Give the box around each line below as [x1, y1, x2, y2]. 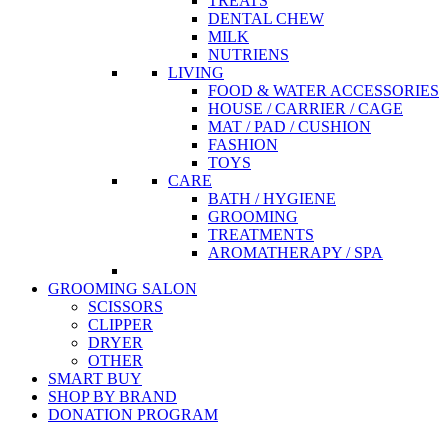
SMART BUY [48, 370, 142, 388]
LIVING [168, 64, 224, 82]
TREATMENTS [208, 226, 314, 244]
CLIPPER [88, 316, 153, 334]
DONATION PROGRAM [48, 406, 218, 424]
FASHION [208, 136, 278, 154]
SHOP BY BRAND [48, 388, 177, 406]
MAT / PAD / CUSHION [208, 118, 371, 136]
